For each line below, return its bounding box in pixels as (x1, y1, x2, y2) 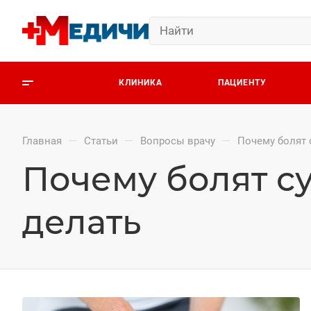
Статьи (84, 135, 118, 147)
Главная (22, 135, 62, 147)
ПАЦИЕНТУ (217, 77, 267, 87)
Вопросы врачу (140, 135, 215, 147)
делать (22, 202, 141, 242)
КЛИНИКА (118, 77, 162, 87)
